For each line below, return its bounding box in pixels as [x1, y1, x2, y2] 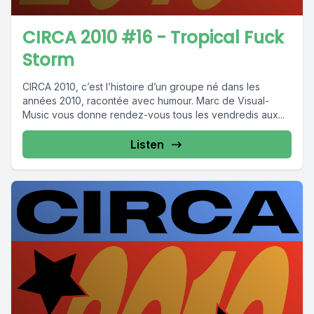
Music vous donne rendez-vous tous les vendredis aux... [22, 109, 285, 121]
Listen [130, 137, 164, 151]
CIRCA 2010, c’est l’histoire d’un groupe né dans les [22, 81, 260, 93]
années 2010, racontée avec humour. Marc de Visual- [22, 95, 269, 107]
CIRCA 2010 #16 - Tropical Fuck [22, 26, 284, 49]
